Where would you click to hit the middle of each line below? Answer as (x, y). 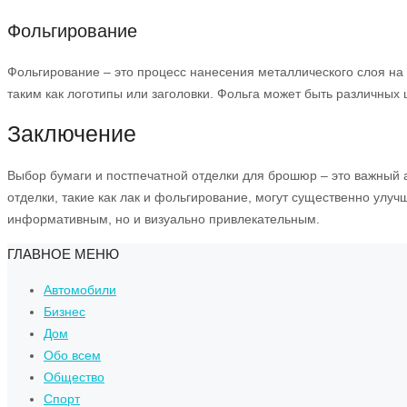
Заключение (72, 134)
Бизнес (65, 312)
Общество (74, 377)
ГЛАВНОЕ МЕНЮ (63, 254)
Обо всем (72, 355)
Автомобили (80, 290)
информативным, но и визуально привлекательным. (164, 219)
